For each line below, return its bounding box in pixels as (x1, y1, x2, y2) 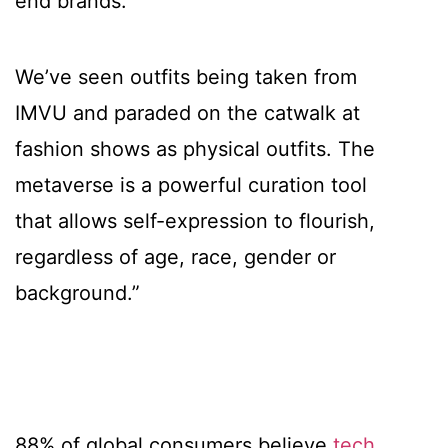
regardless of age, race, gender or (15, 245, 336, 270)
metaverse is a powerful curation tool (15, 173, 367, 198)
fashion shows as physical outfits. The (15, 137, 375, 162)
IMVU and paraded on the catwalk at (15, 101, 360, 126)
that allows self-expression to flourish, (15, 209, 375, 234)
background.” (15, 281, 140, 306)
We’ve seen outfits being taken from (15, 65, 357, 90)
